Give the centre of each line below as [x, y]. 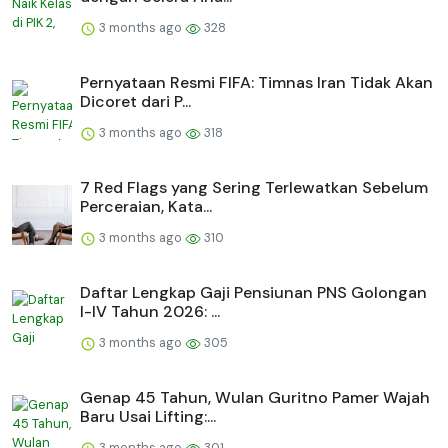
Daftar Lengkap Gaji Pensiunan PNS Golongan [253, 293]
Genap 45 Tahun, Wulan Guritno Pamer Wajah [255, 398]
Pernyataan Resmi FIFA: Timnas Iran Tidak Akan [256, 83]
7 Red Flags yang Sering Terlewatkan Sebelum [254, 188]
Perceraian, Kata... [146, 207]
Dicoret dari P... [135, 102]
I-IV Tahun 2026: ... [150, 312]
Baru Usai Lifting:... [148, 417]
